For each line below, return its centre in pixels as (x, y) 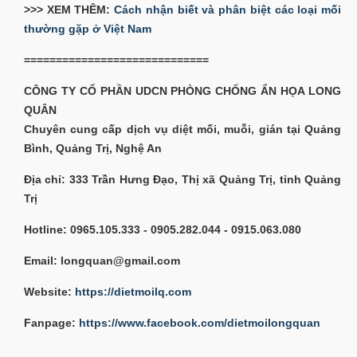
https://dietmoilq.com (133, 291)
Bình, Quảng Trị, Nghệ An (93, 148)
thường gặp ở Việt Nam (88, 28)
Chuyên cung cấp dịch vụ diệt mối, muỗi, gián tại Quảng (182, 129)
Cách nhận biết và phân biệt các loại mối (228, 9)
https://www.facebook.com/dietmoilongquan (200, 322)
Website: (49, 291)
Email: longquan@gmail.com (104, 260)
